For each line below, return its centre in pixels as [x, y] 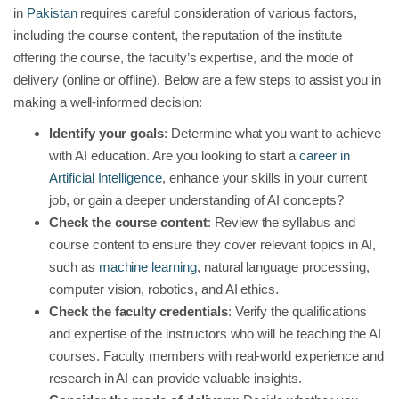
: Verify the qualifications [297, 312]
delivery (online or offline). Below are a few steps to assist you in [197, 80]
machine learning [147, 267]
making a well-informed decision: [108, 102]
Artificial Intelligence [106, 178]
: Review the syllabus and [281, 223]
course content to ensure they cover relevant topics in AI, [213, 245]
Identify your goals [107, 134]
